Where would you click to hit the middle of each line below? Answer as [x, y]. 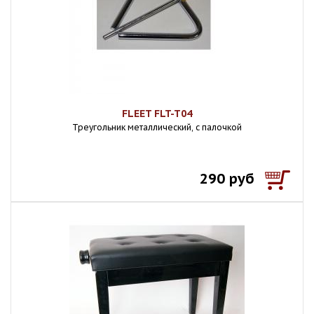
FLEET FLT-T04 [157, 114]
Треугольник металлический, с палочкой [157, 127]
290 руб [227, 179]
